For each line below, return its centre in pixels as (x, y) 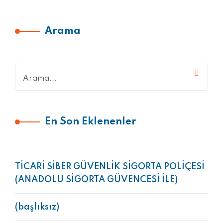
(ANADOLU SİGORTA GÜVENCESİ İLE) (96, 180)
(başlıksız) (37, 207)
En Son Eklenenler (91, 122)
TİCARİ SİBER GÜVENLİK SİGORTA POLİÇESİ (110, 167)
